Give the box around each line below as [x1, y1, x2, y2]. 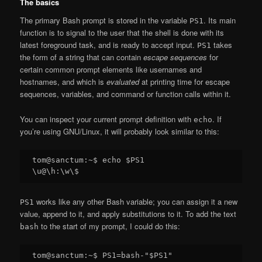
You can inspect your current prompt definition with [20, 113, 194, 125]
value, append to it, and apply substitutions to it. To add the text [20, 208, 237, 220]
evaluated [106, 76, 140, 88]
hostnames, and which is [20, 76, 107, 88]
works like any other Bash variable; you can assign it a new [34, 196, 238, 208]
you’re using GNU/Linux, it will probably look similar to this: [20, 125, 220, 137]
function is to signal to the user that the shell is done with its [20, 27, 225, 39]
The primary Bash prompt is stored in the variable [20, 15, 190, 26]
